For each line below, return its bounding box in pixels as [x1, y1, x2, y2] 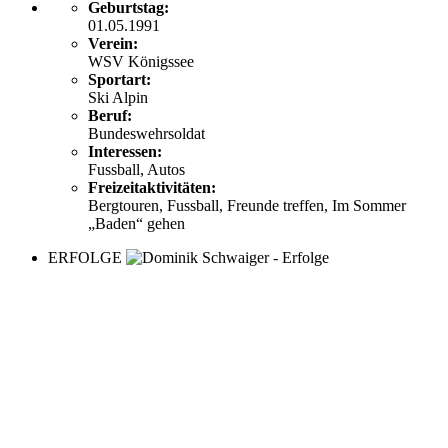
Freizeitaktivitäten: [88, 179, 216, 196]
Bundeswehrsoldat [88, 125, 205, 142]
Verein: [88, 35, 138, 52]
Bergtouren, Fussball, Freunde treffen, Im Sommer [88, 197, 406, 214]
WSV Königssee [88, 53, 194, 70]
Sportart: [88, 71, 151, 88]
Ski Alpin [88, 89, 148, 106]
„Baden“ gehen [88, 215, 185, 232]
